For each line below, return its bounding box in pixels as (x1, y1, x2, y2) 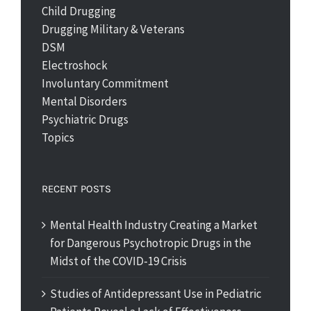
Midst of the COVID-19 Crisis (50, 253, 187, 269)
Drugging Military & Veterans (42, 22, 185, 37)
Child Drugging (42, 3, 116, 19)
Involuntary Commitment (42, 76, 169, 91)
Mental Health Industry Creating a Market (50, 217, 258, 233)
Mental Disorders (42, 94, 127, 109)
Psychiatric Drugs (42, 112, 128, 127)
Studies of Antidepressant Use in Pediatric (50, 286, 262, 301)
